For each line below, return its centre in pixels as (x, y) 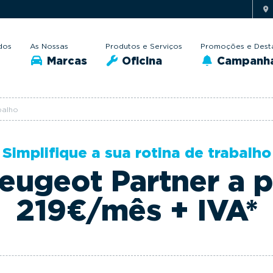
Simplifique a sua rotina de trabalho (136, 153)
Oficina (140, 60)
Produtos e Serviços (144, 46)
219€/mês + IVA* (136, 210)
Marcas (65, 60)
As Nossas (49, 46)
